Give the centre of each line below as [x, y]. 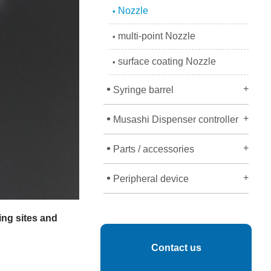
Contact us [176, 248]
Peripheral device [150, 179]
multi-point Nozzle [155, 36]
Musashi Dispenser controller [175, 119]
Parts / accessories [152, 149]
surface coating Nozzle [166, 61]
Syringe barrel [142, 90]
